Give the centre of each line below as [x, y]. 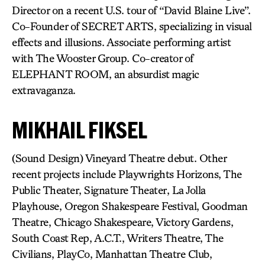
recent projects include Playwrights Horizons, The [127, 174]
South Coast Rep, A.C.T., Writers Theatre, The [118, 238]
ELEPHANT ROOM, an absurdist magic [106, 74]
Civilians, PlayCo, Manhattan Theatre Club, [112, 254]
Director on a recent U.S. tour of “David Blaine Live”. [131, 10]
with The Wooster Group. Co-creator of [103, 58]
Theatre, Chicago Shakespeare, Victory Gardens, [122, 222]
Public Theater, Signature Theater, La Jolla [109, 190]
